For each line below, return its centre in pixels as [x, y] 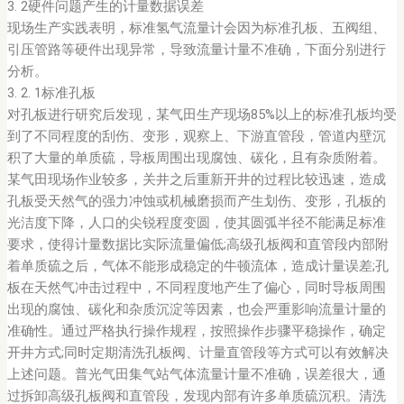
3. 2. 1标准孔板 [51, 93]
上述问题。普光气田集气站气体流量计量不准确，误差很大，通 [196, 375]
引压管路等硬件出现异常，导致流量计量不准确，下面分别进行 [196, 50]
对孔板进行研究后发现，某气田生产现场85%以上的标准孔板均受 [202, 115]
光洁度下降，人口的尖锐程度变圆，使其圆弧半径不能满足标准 [196, 223]
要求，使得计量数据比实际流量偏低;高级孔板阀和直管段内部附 [197, 245]
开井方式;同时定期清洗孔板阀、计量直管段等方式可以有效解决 [197, 353]
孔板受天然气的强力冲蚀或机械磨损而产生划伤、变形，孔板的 [196, 202]
